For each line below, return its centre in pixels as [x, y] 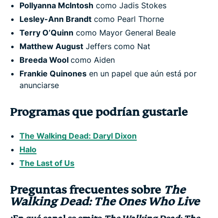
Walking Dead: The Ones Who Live [105, 201]
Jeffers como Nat [117, 46]
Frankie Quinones [53, 73]
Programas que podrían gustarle [99, 112]
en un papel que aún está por [142, 73]
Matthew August [51, 46]
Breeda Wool [45, 60]
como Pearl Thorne [128, 19]
